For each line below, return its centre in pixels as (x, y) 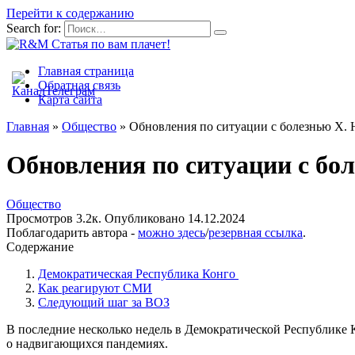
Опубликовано (145, 218)
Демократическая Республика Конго (138, 273)
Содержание (40, 246)
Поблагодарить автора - (72, 232)
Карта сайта (70, 99)
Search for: (34, 28)
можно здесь (172, 232)
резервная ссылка (256, 232)
